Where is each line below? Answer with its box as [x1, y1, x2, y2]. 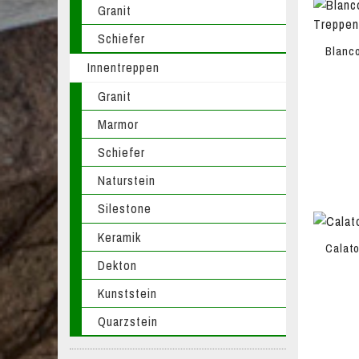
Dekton [98, 256, 138, 274]
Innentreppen [87, 58, 159, 77]
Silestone [98, 200, 152, 218]
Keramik [98, 228, 142, 246]
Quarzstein [98, 313, 159, 331]
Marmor [98, 115, 139, 133]
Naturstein [98, 171, 156, 190]
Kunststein [98, 284, 158, 302]
